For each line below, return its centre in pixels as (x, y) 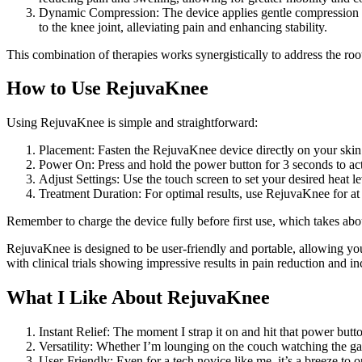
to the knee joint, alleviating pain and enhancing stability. (183, 27)
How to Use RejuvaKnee (107, 88)
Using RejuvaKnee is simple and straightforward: (132, 123)
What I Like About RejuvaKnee (138, 298)
